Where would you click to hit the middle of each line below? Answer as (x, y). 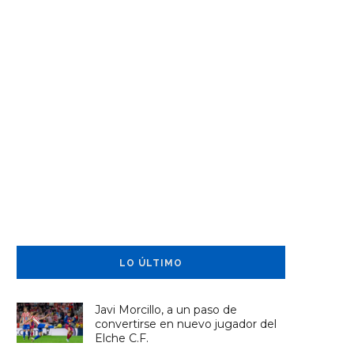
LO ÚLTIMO (151, 264)
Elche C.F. (122, 339)
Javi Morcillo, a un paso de (166, 310)
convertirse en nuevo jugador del (186, 324)
